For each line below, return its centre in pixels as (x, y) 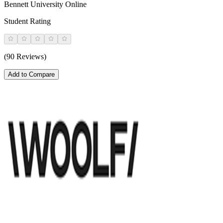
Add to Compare (31, 74)
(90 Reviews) (25, 56)
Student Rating (27, 21)
